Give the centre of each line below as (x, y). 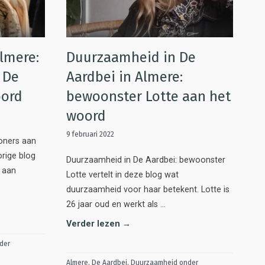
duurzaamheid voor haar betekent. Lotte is (148, 189)
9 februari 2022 (90, 134)
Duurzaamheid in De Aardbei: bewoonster (146, 160)
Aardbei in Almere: (125, 77)
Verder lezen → (98, 224)
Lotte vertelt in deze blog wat (122, 174)
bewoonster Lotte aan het (148, 96)
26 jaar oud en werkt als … (116, 204)
